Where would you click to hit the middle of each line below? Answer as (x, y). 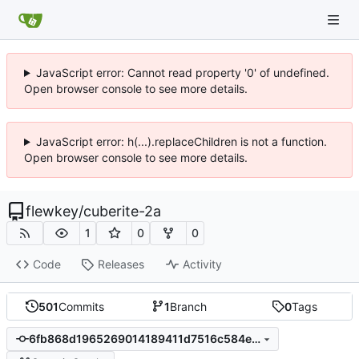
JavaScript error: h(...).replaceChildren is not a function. (181, 141)
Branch (189, 306)
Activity (202, 264)
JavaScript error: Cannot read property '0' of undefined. (182, 73)
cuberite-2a (122, 211)
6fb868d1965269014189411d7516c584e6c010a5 (256, 339)
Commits (81, 306)
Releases (121, 264)
